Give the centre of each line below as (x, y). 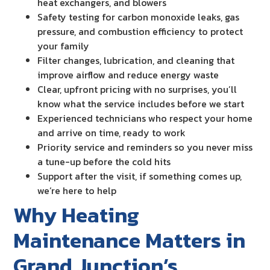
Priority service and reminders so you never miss (145, 147)
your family (64, 46)
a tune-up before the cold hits (104, 162)
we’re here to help (77, 191)
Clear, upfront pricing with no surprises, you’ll (137, 89)
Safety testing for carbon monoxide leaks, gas (139, 17)
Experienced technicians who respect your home (145, 118)
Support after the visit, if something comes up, (140, 176)
